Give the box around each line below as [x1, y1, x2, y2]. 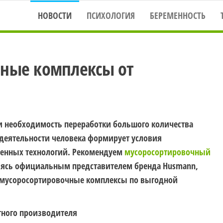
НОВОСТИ [38, 9, 72, 21]
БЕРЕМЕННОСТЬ [150, 9, 206, 21]
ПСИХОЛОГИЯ [87, 9, 135, 21]
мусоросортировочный [124, 146, 211, 158]
